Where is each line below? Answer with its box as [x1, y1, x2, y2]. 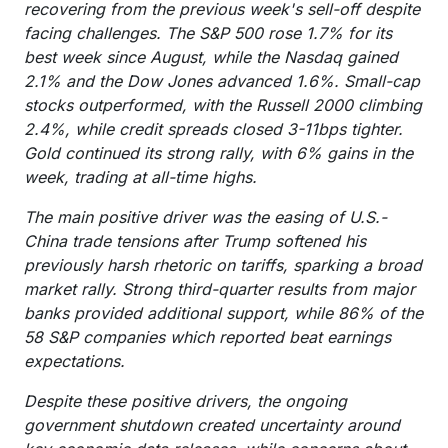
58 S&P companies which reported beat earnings [24, 327, 391, 347]
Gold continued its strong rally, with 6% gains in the [24, 143, 413, 163]
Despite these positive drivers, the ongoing [24, 391, 347, 411]
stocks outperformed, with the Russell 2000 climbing [24, 95, 422, 115]
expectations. [24, 351, 125, 371]
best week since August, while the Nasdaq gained [24, 47, 398, 67]
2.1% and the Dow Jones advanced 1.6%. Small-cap [24, 71, 420, 91]
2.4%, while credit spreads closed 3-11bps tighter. [24, 119, 403, 139]
